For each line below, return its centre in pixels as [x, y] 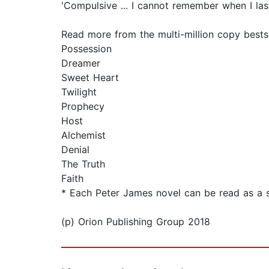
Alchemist [83, 135]
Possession [86, 49]
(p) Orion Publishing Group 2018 [136, 222]
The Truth [83, 164]
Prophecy [83, 107]
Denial [75, 150]
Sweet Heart [90, 78]
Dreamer [81, 63]
